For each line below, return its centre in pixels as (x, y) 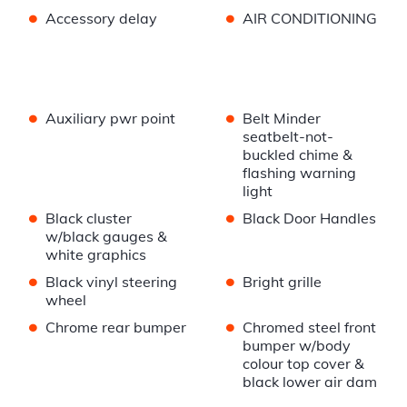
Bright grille (282, 282)
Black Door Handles (309, 218)
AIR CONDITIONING (309, 19)
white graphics (96, 255)
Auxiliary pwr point (110, 119)
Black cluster (89, 218)
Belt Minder (281, 119)
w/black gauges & (106, 237)
